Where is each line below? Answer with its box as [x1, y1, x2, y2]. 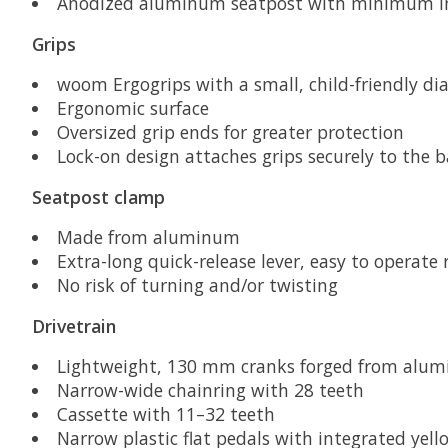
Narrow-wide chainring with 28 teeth [56, 378, 364, 403]
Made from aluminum [56, 225, 240, 250]
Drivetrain [32, 313, 116, 338]
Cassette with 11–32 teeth [56, 402, 275, 427]
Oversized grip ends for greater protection [56, 120, 404, 145]
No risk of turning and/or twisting [56, 273, 338, 298]
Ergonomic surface [56, 96, 209, 121]
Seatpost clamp [32, 184, 165, 209]
